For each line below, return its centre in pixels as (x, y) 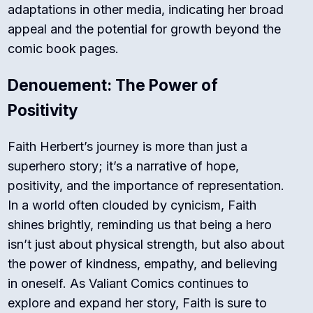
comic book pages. (64, 49)
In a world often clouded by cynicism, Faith (132, 205)
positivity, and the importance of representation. (146, 186)
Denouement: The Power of (113, 85)
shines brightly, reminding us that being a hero (140, 225)
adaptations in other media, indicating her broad (146, 10)
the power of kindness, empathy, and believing (143, 264)
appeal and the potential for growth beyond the (145, 29)
